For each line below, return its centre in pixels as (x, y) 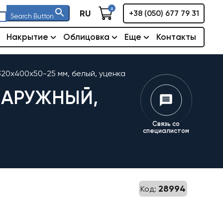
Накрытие (27, 37)
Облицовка (86, 37)
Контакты (176, 37)
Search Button (32, 16)
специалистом (166, 131)
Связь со (166, 124)
